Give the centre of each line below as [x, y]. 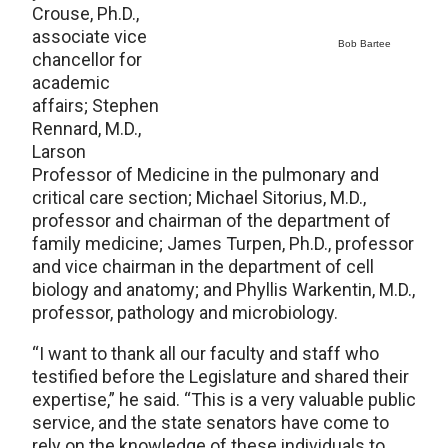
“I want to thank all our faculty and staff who [205, 353]
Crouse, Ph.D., [85, 13]
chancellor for [87, 59]
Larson [59, 151]
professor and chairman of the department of [211, 220]
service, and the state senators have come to [210, 422]
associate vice [89, 36]
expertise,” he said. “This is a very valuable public [224, 399]
